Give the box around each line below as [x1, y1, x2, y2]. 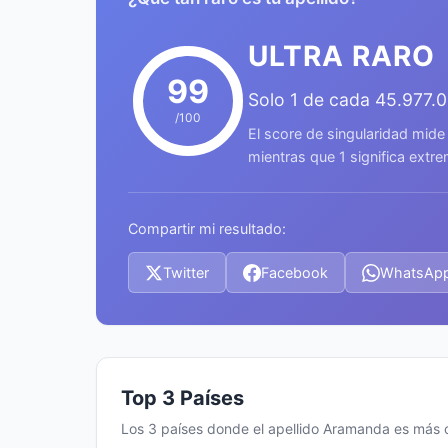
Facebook [261, 264, 328, 281]
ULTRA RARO [248, 39, 435, 73]
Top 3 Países [121, 386, 244, 410]
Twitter [163, 264, 209, 281]
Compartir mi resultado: [128, 220, 286, 237]
